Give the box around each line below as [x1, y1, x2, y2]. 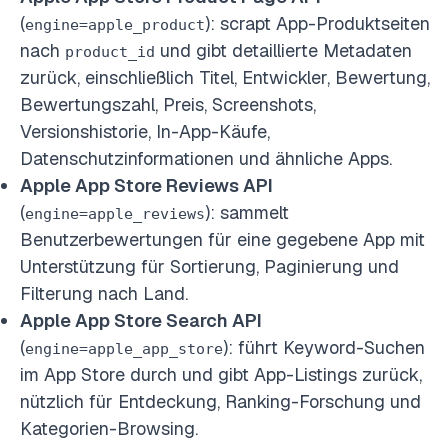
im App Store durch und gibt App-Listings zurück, [20, 363, 422, 386]
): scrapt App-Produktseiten [205, 12, 430, 35]
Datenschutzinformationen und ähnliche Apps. [20, 147, 392, 170]
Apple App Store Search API [20, 309, 262, 332]
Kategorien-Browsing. [20, 417, 198, 440]
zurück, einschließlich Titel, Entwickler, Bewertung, [20, 66, 430, 89]
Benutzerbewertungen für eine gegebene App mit [20, 228, 425, 251]
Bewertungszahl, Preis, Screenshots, [20, 93, 316, 116]
